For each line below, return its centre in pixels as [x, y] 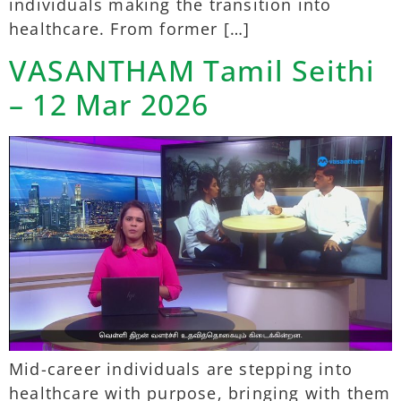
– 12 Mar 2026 [109, 105]
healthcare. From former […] [130, 28]
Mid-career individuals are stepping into [181, 369]
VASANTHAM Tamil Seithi [192, 71]
